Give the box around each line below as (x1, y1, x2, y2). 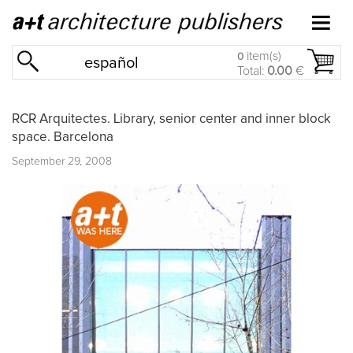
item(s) (243, 50, 281, 62)
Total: (237, 65, 267, 77)
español (84, 55, 139, 71)
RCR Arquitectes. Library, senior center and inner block (12, 112, 331, 126)
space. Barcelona (12, 130, 113, 144)
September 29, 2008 (12, 155, 112, 167)
